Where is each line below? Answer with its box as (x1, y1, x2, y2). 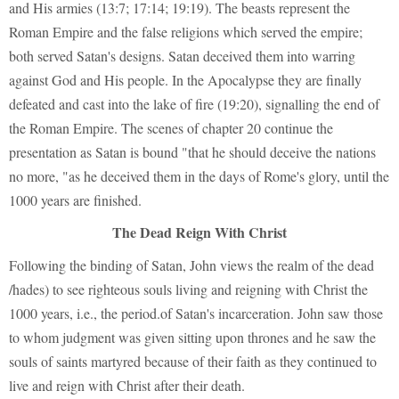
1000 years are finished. (9, 191, 142, 210)
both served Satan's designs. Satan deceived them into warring (9, 46, 355, 66)
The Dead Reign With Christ (112, 222, 287, 243)
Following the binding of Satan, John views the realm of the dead (9, 255, 374, 274)
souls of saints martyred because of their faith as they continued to (9, 351, 377, 370)
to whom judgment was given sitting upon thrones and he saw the (9, 327, 376, 346)
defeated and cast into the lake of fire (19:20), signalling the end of (9, 94, 379, 114)
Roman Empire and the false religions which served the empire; (9, 22, 362, 42)
